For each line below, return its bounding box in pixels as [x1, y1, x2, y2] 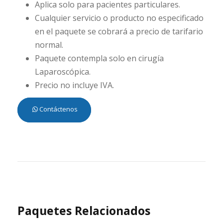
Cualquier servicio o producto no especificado [35, 12, 204, 23]
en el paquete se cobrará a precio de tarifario [35, 25, 203, 37]
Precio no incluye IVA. [35, 79, 114, 91]
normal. [35, 39, 63, 50]
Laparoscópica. [35, 66, 91, 77]
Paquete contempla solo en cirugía [35, 52, 164, 64]
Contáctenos [38, 104, 78, 113]
